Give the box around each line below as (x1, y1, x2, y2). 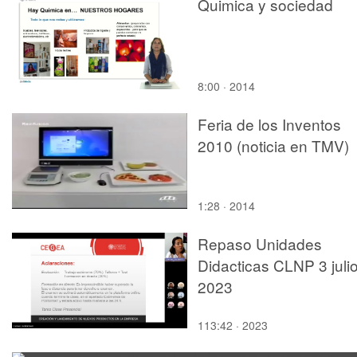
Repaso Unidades (198, 232, 322, 254)
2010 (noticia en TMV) (198, 134, 349, 156)
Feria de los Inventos (198, 112, 341, 135)
